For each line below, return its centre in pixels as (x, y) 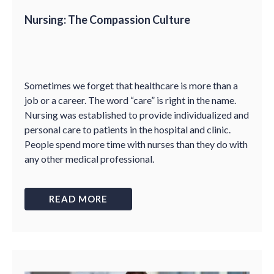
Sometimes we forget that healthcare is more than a (131, 85)
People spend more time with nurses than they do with (136, 144)
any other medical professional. (89, 159)
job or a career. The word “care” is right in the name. (130, 100)
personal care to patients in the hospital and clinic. (128, 129)
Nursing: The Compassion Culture (107, 20)
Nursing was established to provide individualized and (137, 115)
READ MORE (78, 199)
